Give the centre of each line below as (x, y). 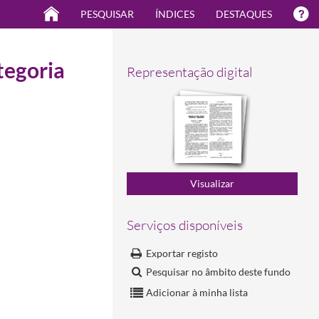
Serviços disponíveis (185, 225)
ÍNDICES (175, 14)
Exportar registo (182, 253)
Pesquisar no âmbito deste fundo (218, 271)
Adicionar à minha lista (197, 292)
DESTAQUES (244, 14)
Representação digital (190, 72)
